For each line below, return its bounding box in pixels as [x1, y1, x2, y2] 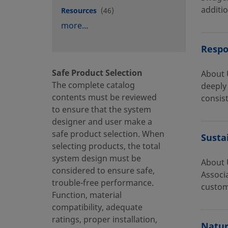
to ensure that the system [52, 103, 151, 116]
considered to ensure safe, [52, 164, 155, 177]
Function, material [52, 189, 122, 202]
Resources [61, 5, 97, 16]
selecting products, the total [52, 140, 160, 153]
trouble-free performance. [52, 177, 154, 189]
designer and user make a [52, 116, 152, 128]
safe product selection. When [52, 128, 164, 140]
